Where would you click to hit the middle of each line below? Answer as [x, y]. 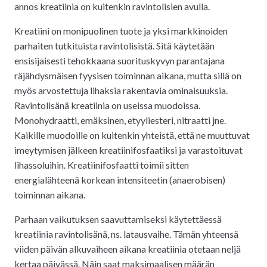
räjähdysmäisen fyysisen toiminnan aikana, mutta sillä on [128, 75]
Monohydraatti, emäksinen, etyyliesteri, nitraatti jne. [120, 120]
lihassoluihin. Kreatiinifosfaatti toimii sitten [102, 164]
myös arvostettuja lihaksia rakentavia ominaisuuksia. [121, 90]
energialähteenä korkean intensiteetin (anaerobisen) [120, 179]
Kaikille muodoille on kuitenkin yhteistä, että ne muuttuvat [132, 135]
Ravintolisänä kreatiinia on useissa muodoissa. [107, 105]
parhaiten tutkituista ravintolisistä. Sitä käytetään [114, 45]
